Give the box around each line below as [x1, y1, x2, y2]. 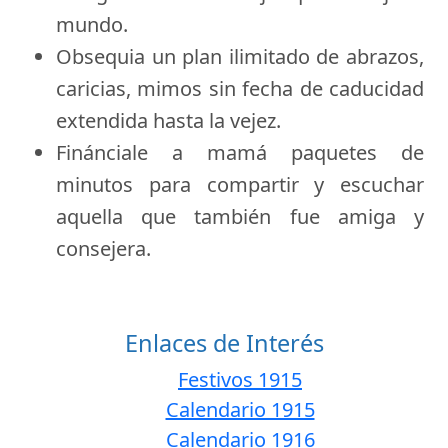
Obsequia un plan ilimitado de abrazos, [56, 42, 424, 70]
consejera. [56, 234, 151, 262]
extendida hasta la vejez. [56, 106, 281, 134]
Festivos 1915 [178, 365, 302, 393]
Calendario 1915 [165, 395, 315, 423]
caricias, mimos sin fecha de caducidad [56, 74, 424, 102]
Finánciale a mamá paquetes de [56, 138, 424, 166]
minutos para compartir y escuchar [56, 170, 424, 198]
